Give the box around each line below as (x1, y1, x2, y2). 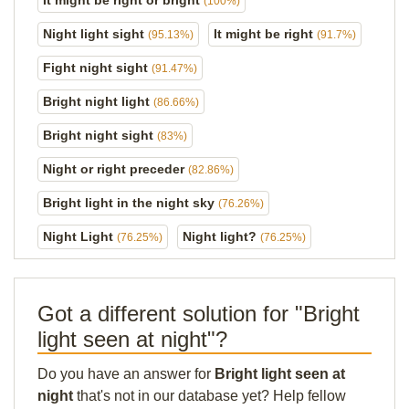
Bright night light (43, 94, 153, 109)
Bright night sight (43, 128, 157, 142)
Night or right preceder (43, 162, 188, 176)
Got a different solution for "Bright (37, 301, 360, 326)
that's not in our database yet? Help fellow (73, 388, 346, 404)
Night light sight (43, 26, 148, 41)
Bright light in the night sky (43, 195, 218, 210)
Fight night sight (43, 60, 152, 75)
